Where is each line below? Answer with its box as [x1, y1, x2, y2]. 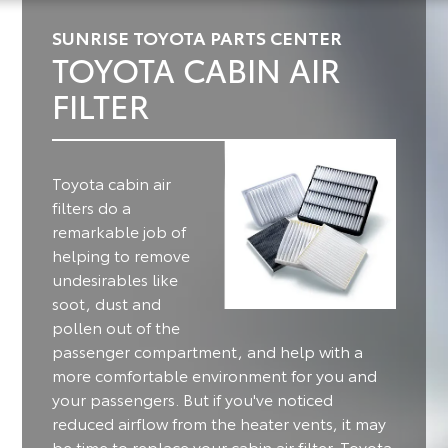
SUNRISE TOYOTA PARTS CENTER [52, 23, 343, 50]
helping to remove [52, 242, 191, 266]
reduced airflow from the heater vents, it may [52, 410, 387, 434]
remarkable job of [52, 218, 187, 242]
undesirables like [52, 266, 179, 290]
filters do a [52, 194, 132, 218]
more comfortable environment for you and [52, 362, 378, 386]
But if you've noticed [179, 386, 334, 410]
